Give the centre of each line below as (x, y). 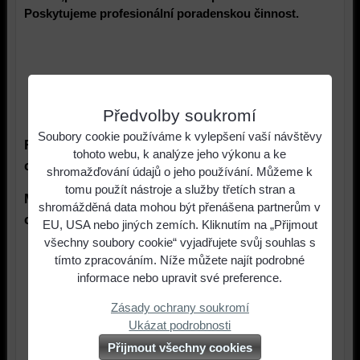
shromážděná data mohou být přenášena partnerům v (180, 207)
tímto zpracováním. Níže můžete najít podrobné (180, 260)
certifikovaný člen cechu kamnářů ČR (143, 220)
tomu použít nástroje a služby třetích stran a (180, 189)
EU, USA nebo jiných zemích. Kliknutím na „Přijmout (180, 225)
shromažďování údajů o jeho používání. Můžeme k (180, 172)
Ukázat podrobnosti (180, 325)
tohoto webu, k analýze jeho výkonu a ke (180, 154)
